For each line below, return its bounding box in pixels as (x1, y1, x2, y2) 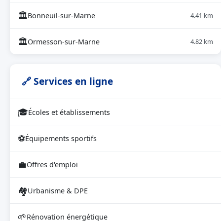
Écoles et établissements (28, 107, 110, 117)
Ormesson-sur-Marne (28, 37, 100, 46)
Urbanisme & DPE (28, 185, 88, 195)
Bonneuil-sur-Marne (28, 10, 95, 20)
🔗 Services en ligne (22, 74, 113, 88)
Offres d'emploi (27, 159, 78, 169)
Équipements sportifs (25, 133, 97, 143)
